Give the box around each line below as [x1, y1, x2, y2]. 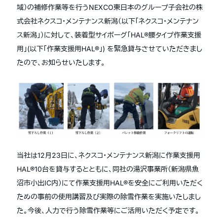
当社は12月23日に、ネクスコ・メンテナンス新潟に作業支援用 [17, 151, 200, 159]
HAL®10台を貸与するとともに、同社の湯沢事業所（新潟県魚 [17, 165, 199, 173]
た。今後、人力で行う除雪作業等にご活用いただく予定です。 [17, 206, 199, 215]
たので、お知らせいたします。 [17, 58, 105, 67]
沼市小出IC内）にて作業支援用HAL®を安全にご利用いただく [17, 179, 203, 187]
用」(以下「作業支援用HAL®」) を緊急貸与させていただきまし [17, 44, 202, 53]
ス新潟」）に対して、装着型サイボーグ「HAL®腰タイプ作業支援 [17, 31, 201, 39]
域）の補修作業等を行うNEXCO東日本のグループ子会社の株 [17, 3, 203, 11]
